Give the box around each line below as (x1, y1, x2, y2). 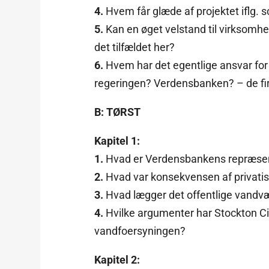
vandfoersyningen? (94, 224, 186, 237)
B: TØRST (94, 105, 141, 118)
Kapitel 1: (94, 134, 141, 147)
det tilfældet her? (94, 40, 175, 53)
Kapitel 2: (94, 253, 141, 266)
